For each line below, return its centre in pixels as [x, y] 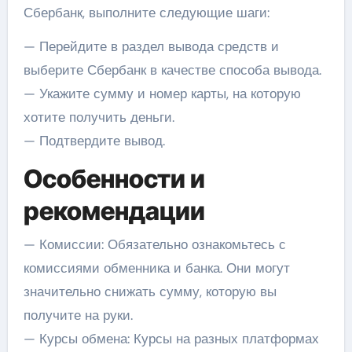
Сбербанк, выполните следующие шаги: [146, 13]
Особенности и [114, 179]
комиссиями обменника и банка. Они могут [156, 268]
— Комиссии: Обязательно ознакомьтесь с [154, 244]
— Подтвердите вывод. [94, 141]
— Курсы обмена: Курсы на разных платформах [171, 338]
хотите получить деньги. [99, 117]
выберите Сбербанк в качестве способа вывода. [172, 70]
